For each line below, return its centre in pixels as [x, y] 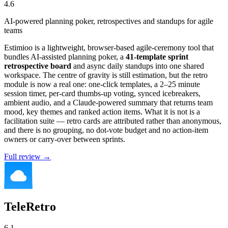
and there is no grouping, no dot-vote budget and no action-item [106, 130]
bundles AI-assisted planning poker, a [65, 56]
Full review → [27, 156]
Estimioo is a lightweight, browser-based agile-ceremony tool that [109, 47]
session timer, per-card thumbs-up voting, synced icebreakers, [102, 93]
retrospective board [38, 66]
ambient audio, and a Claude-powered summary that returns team [108, 102]
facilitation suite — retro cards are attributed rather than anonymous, [113, 121]
